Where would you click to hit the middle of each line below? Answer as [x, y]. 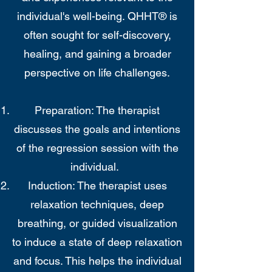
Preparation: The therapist [97, 110]
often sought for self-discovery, [97, 35]
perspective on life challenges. [97, 73]
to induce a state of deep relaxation [97, 242]
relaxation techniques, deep [97, 204]
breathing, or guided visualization [97, 223]
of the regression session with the [97, 148]
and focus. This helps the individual [97, 261]
